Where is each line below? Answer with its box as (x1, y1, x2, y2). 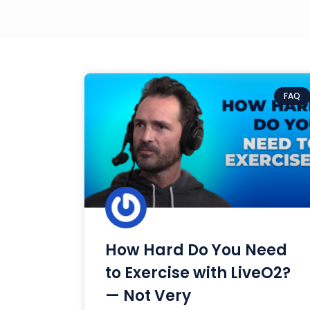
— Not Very (105, 285, 191, 307)
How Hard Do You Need (105, 239, 287, 262)
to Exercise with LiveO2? (105, 262, 291, 284)
